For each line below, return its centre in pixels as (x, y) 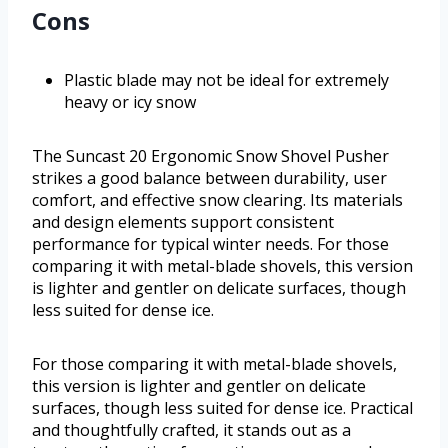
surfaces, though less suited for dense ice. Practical (222, 408)
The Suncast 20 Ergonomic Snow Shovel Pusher (210, 156)
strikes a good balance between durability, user (209, 178)
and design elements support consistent (183, 222)
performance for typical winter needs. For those (210, 244)
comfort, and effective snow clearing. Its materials (217, 200)
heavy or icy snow (130, 102)
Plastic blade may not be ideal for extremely (226, 80)
